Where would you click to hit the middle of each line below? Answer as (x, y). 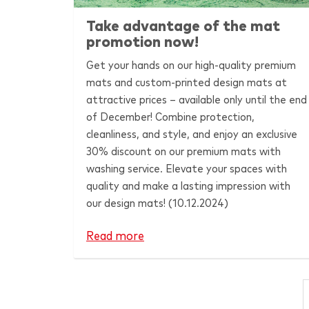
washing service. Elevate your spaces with (186, 169)
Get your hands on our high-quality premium (191, 65)
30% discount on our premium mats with (183, 151)
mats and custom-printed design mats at (186, 82)
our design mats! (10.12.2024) (157, 203)
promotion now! (142, 42)
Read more (115, 236)
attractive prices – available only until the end (196, 100)
